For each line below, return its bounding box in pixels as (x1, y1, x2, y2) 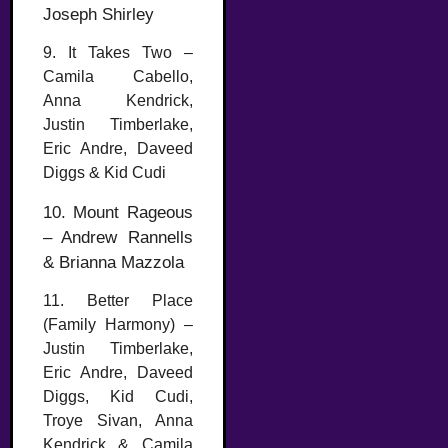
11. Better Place (43, 292, 193, 310)
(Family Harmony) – (43, 316, 193, 334)
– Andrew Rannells (43, 227, 193, 247)
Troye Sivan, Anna (43, 412, 193, 430)
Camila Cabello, (43, 68, 193, 86)
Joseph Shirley (43, 5, 154, 25)
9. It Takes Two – (43, 44, 193, 62)
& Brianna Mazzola (43, 252, 184, 272)
